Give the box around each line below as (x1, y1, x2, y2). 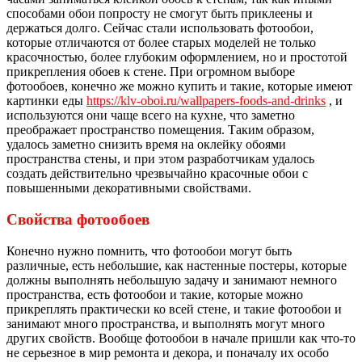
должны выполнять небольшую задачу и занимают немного (6, 272, 337, 287)
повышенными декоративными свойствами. (6, 181, 251, 196)
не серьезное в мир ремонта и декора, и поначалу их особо (6, 345, 329, 360)
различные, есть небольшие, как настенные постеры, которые (6, 258, 347, 272)
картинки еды (6, 94, 86, 108)
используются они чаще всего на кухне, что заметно (6, 108, 295, 123)
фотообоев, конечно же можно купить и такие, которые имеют (6, 79, 352, 94)
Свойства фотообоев (6, 210, 149, 228)
